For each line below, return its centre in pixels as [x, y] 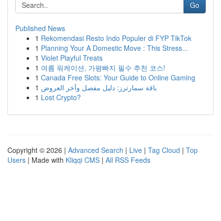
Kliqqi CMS [83, 160]
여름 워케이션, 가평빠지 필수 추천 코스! [103, 68]
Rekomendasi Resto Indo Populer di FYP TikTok [116, 38]
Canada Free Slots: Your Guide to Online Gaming [118, 77]
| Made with [46, 160]
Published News [40, 28]
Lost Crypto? [61, 97]
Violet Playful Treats [72, 58]
